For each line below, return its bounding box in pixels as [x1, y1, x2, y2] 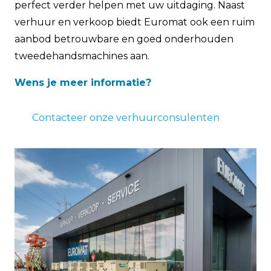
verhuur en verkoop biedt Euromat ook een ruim [15, 16, 255, 28]
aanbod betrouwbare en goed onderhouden [15, 33, 233, 45]
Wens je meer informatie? [15, 76, 151, 88]
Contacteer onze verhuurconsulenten [31, 111, 220, 123]
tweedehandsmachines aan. [15, 50, 149, 62]
